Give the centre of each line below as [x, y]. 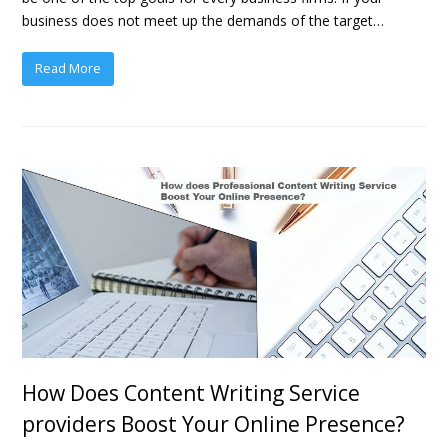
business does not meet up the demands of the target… [203, 20]
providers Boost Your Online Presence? [214, 424]
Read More [68, 68]
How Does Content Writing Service [191, 393]
